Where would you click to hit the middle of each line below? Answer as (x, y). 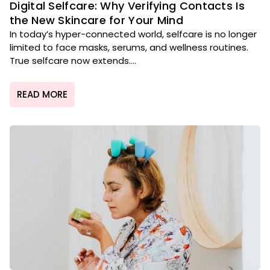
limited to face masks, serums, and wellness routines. (129, 48)
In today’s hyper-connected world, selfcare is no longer (133, 34)
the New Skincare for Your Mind (96, 20)
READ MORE (42, 95)
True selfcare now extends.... (73, 61)
